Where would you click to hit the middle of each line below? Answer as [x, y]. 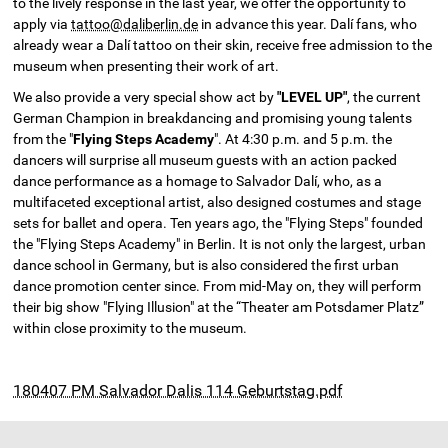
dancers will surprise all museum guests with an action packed [205, 160]
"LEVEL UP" [312, 97]
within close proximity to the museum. [130, 328]
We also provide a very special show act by [145, 97]
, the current [384, 97]
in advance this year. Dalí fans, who [308, 24]
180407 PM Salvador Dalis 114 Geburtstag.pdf [178, 390]
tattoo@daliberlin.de [135, 24]
